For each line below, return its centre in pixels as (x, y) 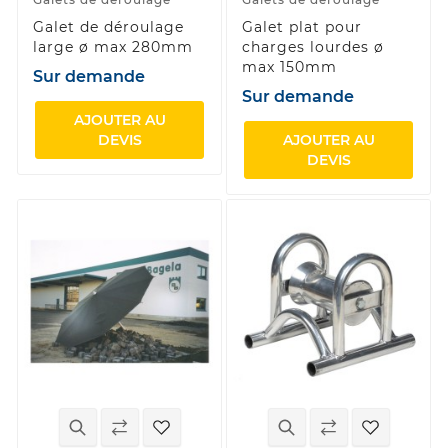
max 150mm (289, 66)
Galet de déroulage (108, 26)
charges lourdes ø (313, 46)
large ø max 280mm (113, 46)
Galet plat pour (302, 26)
